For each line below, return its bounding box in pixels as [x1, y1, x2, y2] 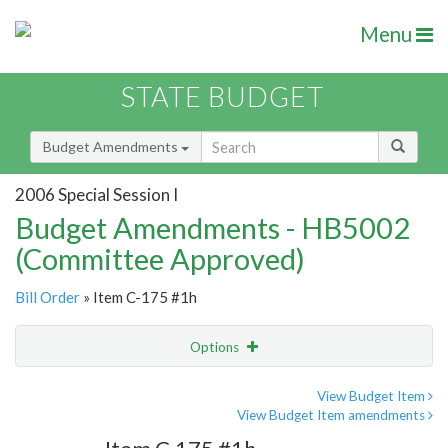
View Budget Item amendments [237, 407, 428, 424]
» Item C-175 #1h [80, 288, 197, 307]
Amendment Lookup [20, 421, 147, 439]
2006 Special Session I [15, 183, 178, 205]
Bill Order [15, 288, 80, 307]
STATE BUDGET [121, 80, 324, 114]
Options [190, 339, 242, 356]
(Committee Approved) [15, 241, 305, 277]
